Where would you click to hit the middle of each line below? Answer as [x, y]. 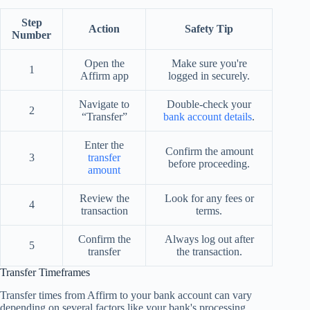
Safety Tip [209, 29]
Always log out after [209, 239]
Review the [104, 199]
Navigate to [104, 104]
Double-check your [209, 104]
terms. [209, 211]
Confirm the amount [209, 152]
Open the [104, 64]
